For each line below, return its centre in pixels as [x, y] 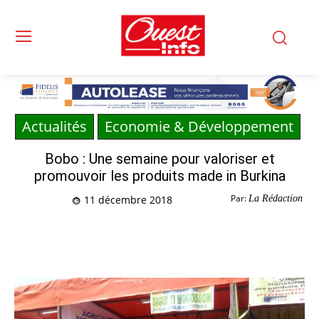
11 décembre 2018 [128, 200]
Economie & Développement [199, 127]
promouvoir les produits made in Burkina [159, 176]
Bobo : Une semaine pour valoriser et [159, 159]
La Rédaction [276, 199]
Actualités [54, 127]
